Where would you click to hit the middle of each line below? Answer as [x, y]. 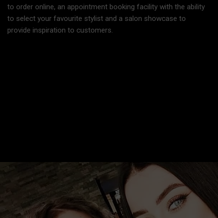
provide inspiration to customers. [60, 30]
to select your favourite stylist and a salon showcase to [96, 18]
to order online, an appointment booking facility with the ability [106, 7]
